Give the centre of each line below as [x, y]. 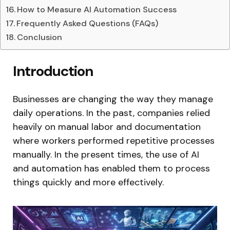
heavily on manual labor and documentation [107, 127]
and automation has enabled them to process [111, 168]
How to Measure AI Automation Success [97, 9]
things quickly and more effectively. [88, 182]
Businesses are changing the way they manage [113, 99]
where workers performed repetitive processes [114, 140]
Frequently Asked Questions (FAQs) [88, 23]
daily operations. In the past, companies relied [111, 113]
